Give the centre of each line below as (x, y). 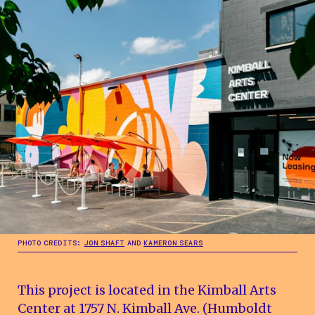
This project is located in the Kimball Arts (147, 290)
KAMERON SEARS (173, 243)
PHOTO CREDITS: (51, 243)
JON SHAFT (104, 243)
